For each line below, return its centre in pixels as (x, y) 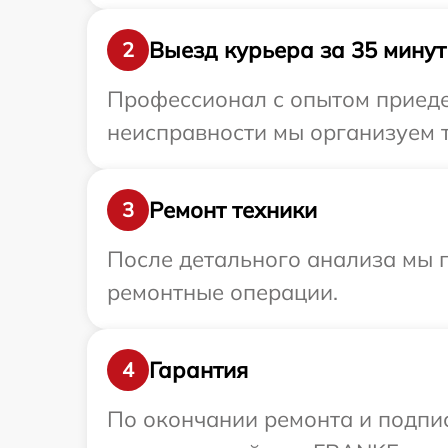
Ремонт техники (233, 209)
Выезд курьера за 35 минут (297, 49)
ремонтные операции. (222, 292)
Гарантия (198, 369)
